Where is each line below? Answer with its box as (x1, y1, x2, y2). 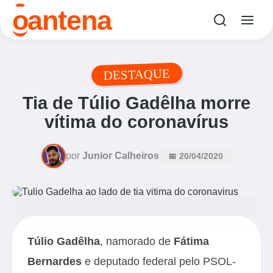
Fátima (174, 235, 209, 247)
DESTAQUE (103, 66, 170, 82)
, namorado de (100, 235, 174, 247)
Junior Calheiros (82, 151, 159, 161)
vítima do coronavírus (44, 112, 229, 132)
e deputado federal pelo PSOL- (85, 255, 236, 268)
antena (27, 4, 112, 35)
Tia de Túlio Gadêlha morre (23, 93, 250, 113)
